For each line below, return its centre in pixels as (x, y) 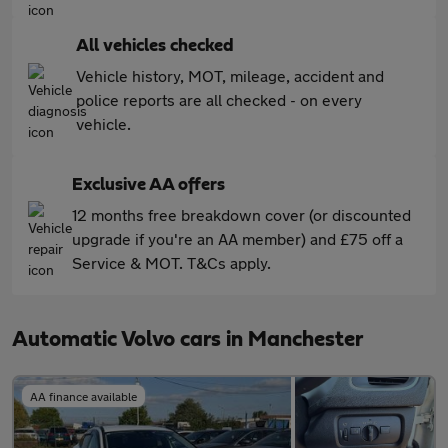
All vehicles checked (155, 46)
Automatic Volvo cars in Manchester (187, 339)
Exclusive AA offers (148, 185)
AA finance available (83, 396)
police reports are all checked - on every (219, 100)
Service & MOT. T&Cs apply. (171, 263)
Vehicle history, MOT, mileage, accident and (230, 76)
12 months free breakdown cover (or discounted (241, 215)
